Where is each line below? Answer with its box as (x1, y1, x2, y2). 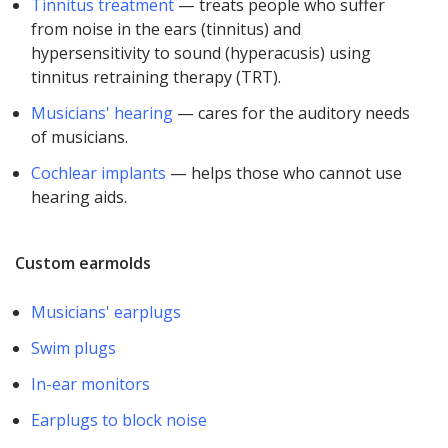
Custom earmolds (15, 251, 155, 274)
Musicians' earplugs (31, 301, 182, 324)
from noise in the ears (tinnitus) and (31, 18, 302, 41)
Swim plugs (31, 337, 117, 360)
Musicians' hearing (31, 102, 174, 125)
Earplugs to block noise (31, 409, 208, 432)
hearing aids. (31, 186, 128, 209)
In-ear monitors (31, 373, 151, 396)
